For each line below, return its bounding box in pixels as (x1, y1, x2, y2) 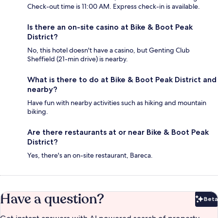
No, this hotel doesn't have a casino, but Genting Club (27, 46, 190, 55)
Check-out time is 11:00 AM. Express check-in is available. (27, 2, 200, 11)
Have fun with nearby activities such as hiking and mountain (27, 98, 206, 108)
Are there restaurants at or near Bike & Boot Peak (27, 127, 209, 137)
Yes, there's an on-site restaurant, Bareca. (27, 151, 153, 160)
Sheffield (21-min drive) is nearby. (27, 54, 128, 64)
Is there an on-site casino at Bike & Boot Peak (27, 22, 193, 32)
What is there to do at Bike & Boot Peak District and (27, 75, 217, 85)
